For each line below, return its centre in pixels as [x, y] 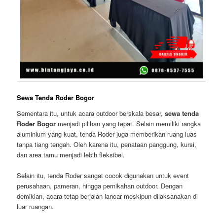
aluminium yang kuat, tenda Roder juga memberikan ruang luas [107, 134]
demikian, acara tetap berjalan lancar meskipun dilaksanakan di [108, 196]
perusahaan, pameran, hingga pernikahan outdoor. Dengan [100, 185]
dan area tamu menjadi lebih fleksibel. [71, 154]
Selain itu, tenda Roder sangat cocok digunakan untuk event [103, 175]
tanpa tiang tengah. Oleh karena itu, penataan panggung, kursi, [107, 144]
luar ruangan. [36, 206]
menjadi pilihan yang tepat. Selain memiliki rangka [129, 123]
